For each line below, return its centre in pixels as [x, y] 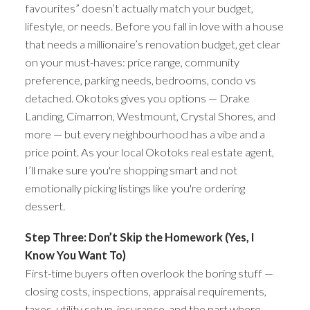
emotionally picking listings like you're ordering [135, 188]
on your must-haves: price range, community [132, 62]
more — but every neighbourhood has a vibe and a [145, 134]
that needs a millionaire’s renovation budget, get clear [152, 44]
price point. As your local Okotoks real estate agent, [149, 152]
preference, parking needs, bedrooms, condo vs [140, 80]
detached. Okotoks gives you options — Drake [137, 98]
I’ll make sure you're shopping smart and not [131, 170]
